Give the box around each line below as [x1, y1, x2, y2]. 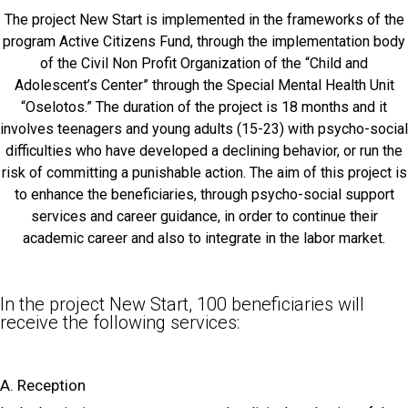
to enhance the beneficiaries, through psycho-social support [14, 185, 394, 203]
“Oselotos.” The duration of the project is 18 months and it [21, 97, 387, 116]
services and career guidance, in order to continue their [30, 207, 378, 225]
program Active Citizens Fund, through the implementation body [3, 32, 405, 50]
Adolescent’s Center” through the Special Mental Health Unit [14, 76, 394, 94]
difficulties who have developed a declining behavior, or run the [5, 141, 403, 159]
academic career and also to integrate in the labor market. [23, 229, 385, 247]
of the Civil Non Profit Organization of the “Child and [40, 54, 368, 72]
